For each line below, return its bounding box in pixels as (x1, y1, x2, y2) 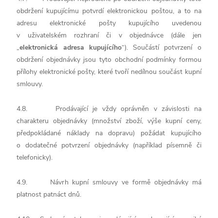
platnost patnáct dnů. (17, 190, 82, 199)
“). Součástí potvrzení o (121, 43, 201, 52)
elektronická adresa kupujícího (19, 43, 122, 52)
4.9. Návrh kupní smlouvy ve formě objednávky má (17, 178, 201, 187)
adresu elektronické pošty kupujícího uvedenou (17, 18, 201, 28)
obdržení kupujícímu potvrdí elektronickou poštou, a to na (17, 6, 201, 16)
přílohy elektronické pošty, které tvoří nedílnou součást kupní (17, 67, 201, 76)
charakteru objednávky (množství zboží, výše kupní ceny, (17, 116, 201, 126)
